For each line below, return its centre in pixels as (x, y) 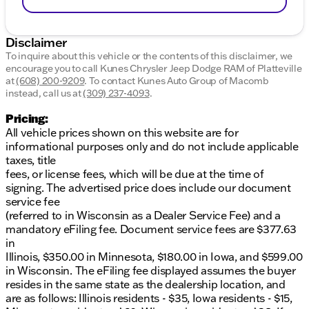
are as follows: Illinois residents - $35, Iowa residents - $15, (149, 298)
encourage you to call (53, 69)
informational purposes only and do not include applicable (152, 147)
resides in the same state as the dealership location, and (146, 285)
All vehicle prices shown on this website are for (122, 133)
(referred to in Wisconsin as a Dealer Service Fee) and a (143, 216)
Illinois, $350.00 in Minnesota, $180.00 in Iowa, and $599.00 (154, 257)
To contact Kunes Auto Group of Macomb (179, 81)
